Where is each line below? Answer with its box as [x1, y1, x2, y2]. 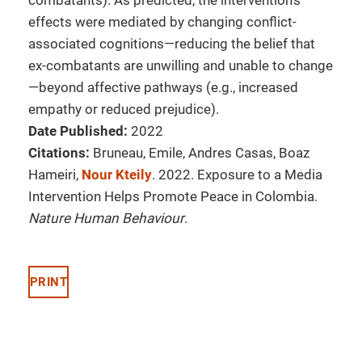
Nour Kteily [82, 166, 152, 183]
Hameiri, [28, 166, 82, 183]
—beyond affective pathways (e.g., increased [28, 79, 298, 95]
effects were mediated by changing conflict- [28, 14, 297, 30]
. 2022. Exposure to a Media [152, 166, 322, 183]
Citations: [28, 145, 90, 161]
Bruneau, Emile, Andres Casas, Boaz [93, 145, 309, 161]
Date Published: [28, 123, 128, 139]
